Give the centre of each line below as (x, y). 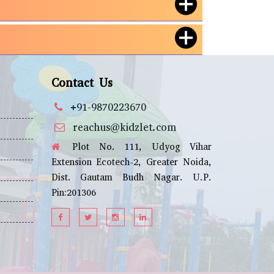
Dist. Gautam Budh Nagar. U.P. (131, 177)
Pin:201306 (73, 193)
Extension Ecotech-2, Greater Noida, (131, 162)
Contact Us (82, 83)
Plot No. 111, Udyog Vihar (137, 147)
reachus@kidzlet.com (124, 128)
